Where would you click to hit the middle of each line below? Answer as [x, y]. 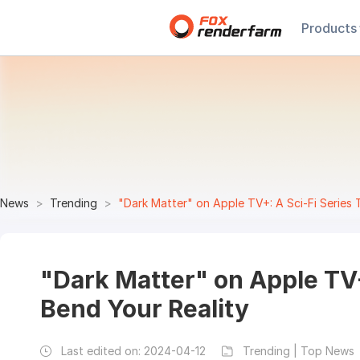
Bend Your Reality [145, 309]
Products [329, 28]
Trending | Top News [299, 351]
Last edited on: [102, 351]
